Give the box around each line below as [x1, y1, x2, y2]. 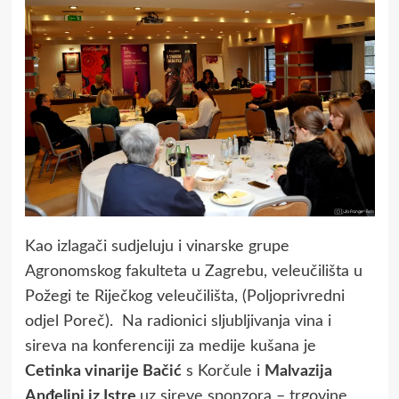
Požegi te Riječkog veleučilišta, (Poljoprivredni [24, 288, 345, 305]
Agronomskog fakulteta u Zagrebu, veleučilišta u [24, 263, 362, 280]
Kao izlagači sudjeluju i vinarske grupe [24, 238, 289, 255]
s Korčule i [181, 362, 265, 379]
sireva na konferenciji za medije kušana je [24, 338, 316, 354]
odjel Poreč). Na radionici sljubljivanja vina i [24, 313, 331, 330]
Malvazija [264, 362, 332, 379]
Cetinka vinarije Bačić [24, 362, 182, 379]
